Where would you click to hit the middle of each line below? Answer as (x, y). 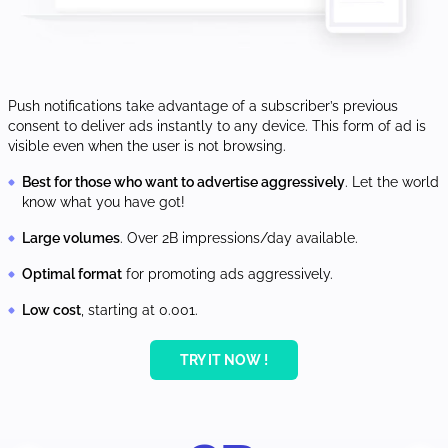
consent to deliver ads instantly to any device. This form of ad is (217, 126)
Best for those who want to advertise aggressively (183, 182)
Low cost (51, 310)
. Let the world (392, 182)
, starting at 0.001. (139, 310)
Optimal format (72, 274)
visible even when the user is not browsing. (147, 146)
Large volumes (71, 238)
